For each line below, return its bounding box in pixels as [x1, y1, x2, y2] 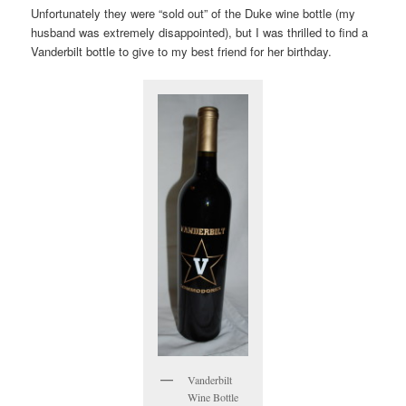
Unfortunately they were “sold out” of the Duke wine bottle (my [31, 5, 356, 23]
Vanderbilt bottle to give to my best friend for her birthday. [31, 43, 333, 61]
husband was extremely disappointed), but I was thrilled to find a [31, 24, 369, 42]
